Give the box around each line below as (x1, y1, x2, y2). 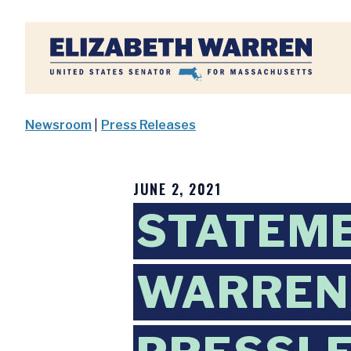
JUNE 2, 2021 (133, 179, 221, 199)
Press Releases (101, 118, 197, 132)
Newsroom (25, 118, 92, 132)
